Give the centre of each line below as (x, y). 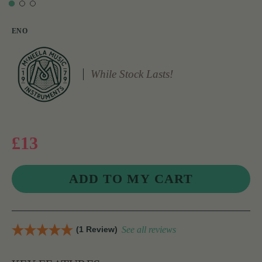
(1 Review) (97, 230)
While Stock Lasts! (132, 74)
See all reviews (149, 230)
